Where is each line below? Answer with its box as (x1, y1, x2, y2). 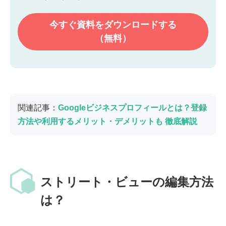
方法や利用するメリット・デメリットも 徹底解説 (18, 117, 197, 126)
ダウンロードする (104, 19, 177, 30)
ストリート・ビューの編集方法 (40, 175, 213, 189)
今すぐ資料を (49, 19, 104, 30)
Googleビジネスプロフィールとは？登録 (58, 103, 207, 112)
